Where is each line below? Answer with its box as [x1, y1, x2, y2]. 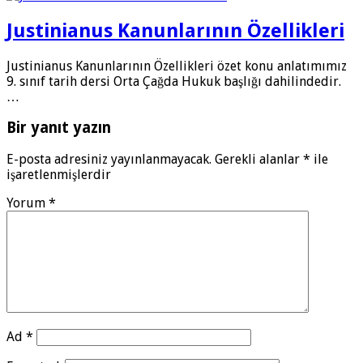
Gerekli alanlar [215, 152, 303, 168]
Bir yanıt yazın [6, 119, 111, 137]
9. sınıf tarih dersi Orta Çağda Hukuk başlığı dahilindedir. [6, 73, 341, 89]
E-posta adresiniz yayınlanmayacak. [6, 152, 211, 168]
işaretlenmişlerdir [6, 167, 111, 183]
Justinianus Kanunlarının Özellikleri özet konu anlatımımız [6, 58, 347, 74]
